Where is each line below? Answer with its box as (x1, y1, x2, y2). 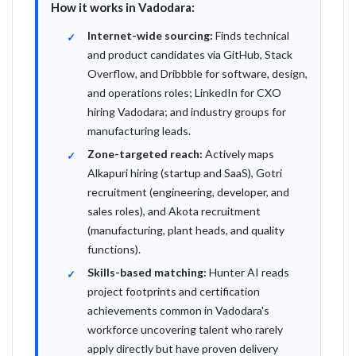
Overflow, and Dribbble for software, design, (87, 67, 308, 80)
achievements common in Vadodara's (87, 304, 269, 317)
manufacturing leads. (87, 124, 191, 137)
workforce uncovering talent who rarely (87, 323, 283, 336)
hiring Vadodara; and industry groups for (87, 105, 286, 118)
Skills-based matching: (87, 265, 207, 279)
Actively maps (203, 147, 274, 161)
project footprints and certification (87, 284, 260, 298)
